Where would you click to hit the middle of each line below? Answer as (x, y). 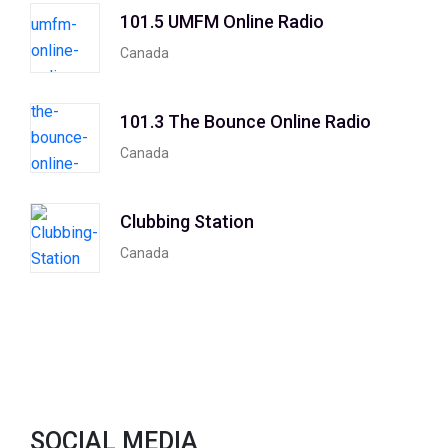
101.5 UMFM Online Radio (222, 21)
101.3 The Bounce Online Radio (245, 121)
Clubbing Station (187, 221)
